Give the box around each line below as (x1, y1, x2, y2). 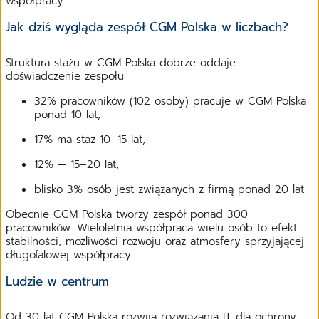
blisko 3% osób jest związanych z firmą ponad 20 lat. (34, 181, 306, 197)
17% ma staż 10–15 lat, (34, 131, 145, 147)
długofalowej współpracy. (6, 246, 133, 263)
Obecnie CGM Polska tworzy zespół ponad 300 (6, 206, 248, 222)
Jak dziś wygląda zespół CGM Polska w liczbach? (6, 17, 288, 36)
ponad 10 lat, (34, 106, 100, 122)
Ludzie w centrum (6, 271, 109, 291)
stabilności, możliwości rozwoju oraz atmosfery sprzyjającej (6, 233, 304, 249)
